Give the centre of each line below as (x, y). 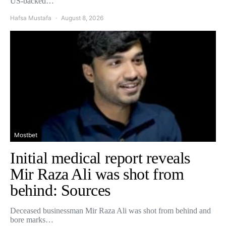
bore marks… (32, 219)
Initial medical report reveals (100, 158)
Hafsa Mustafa (31, 18)
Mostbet (26, 135)
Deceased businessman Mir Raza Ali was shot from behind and (110, 210)
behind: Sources (61, 190)
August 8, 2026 (82, 18)
